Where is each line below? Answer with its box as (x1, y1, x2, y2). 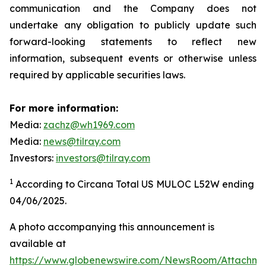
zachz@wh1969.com (43, 118, 135, 131)
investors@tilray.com (56, 151, 150, 164)
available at (9, 237, 66, 249)
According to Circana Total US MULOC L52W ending (13, 178, 254, 190)
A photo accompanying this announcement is (9, 220, 214, 233)
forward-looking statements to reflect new (9, 35, 256, 47)
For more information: (9, 102, 118, 114)
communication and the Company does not (9, 2, 256, 14)
